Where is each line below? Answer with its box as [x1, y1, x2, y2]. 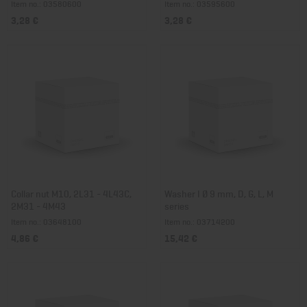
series [164, 198, 189, 212]
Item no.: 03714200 [164, 215, 235, 228]
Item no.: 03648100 [11, 215, 82, 228]
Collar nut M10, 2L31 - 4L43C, [11, 186, 132, 200]
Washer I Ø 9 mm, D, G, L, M [164, 186, 273, 200]
